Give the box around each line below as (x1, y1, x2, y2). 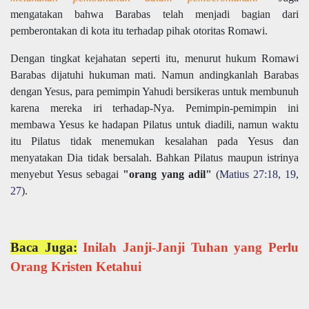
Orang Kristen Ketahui (10, 259, 141, 275)
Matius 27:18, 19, (219, 168, 299, 181)
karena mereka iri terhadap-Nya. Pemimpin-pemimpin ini (10, 102, 299, 114)
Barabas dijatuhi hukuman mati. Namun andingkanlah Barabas (10, 69, 299, 81)
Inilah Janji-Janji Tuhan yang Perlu (83, 240, 299, 255)
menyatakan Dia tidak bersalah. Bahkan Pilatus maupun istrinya (10, 152, 299, 164)
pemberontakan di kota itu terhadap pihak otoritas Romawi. (10, 25, 268, 37)
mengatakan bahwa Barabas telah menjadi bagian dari (10, 8, 299, 21)
